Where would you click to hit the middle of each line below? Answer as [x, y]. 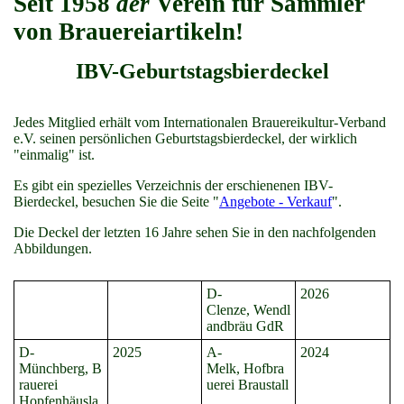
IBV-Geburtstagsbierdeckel [202, 71]
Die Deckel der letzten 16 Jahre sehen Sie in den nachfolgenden [195, 232]
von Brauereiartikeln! [129, 32]
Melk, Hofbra [245, 368]
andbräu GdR [245, 326]
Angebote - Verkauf [275, 202]
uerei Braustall [248, 385]
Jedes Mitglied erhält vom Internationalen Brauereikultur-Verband [200, 122]
